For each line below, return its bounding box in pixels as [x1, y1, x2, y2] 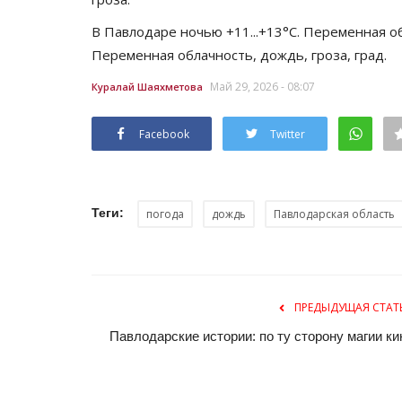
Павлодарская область [274, 205, 395, 222]
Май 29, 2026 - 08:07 [210, 78, 315, 94]
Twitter [270, 126, 305, 142]
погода [146, 205, 184, 222]
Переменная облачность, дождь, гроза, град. [92, 45, 390, 64]
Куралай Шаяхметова [92, 79, 203, 93]
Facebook [139, 126, 189, 142]
